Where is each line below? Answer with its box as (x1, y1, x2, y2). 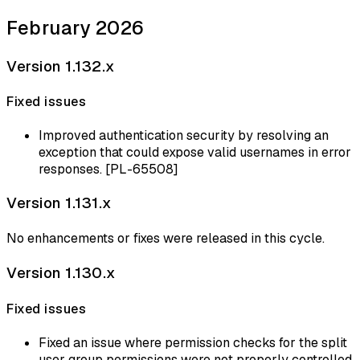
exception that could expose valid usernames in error (39, 144, 351, 162)
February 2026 (6, 14, 145, 40)
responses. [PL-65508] (39, 161, 178, 178)
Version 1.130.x (6, 263, 116, 284)
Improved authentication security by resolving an (39, 127, 329, 145)
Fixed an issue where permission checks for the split (39, 333, 347, 351)
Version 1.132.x (6, 55, 115, 76)
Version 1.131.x (6, 192, 112, 213)
